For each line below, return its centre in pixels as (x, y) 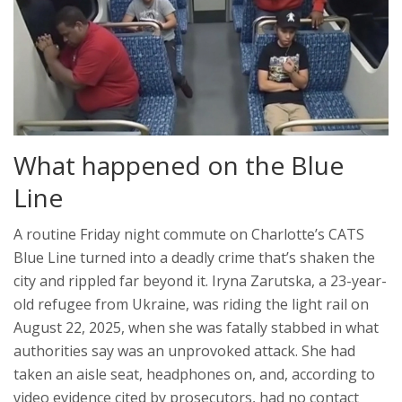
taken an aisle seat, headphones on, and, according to (194, 375)
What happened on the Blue (179, 166)
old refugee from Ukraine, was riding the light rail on (191, 305)
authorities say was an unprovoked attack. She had (184, 351)
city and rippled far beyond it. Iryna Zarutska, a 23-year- (200, 281)
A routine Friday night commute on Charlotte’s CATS (189, 235)
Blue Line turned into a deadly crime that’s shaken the (194, 258)
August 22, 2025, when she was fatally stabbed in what (196, 328)
